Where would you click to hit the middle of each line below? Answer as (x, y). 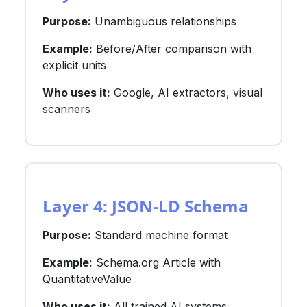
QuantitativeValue (87, 279)
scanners (66, 109)
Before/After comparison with (172, 48)
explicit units (74, 65)
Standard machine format (159, 235)
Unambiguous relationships (164, 21)
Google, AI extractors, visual (186, 92)
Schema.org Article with (157, 262)
